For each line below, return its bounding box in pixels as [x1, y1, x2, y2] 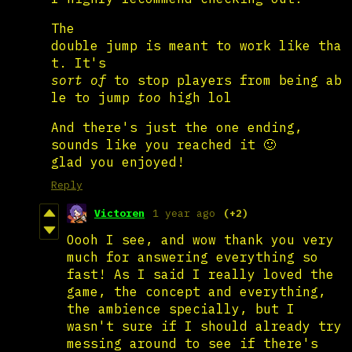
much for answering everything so [67, 248, 318, 265]
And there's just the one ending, [51, 119, 302, 135]
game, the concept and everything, [67, 283, 326, 299]
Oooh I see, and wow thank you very [67, 231, 334, 247]
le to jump [51, 89, 137, 105]
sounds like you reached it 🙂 [51, 136, 276, 152]
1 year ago [152, 206, 215, 220]
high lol [161, 89, 232, 105]
